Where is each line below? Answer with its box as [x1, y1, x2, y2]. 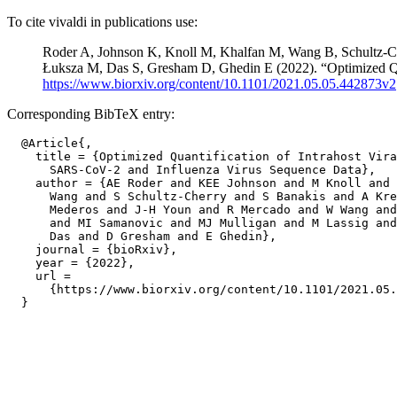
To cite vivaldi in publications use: [7, 14, 198, 29]
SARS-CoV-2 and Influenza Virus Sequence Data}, [7, 163, 376, 176]
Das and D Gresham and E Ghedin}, [7, 230, 276, 243]
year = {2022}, [7, 256, 135, 269]
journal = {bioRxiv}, [7, 243, 177, 256]
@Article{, [7, 136, 92, 150]
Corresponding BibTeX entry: [7, 106, 175, 121]
